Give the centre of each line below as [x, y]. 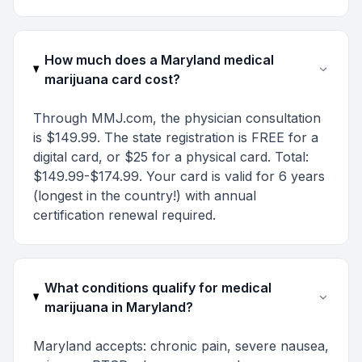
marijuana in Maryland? [118, 307]
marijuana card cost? [112, 79]
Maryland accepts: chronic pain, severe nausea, [181, 346]
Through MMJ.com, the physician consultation [177, 118]
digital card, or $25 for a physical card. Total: [171, 157]
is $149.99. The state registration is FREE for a [176, 137]
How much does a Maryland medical [159, 60]
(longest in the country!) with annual [145, 196]
